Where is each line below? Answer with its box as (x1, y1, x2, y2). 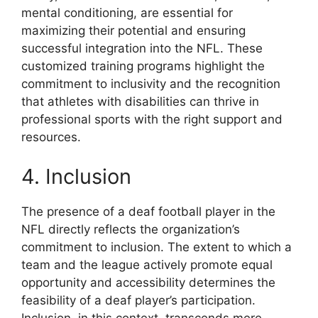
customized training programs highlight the (21, 59, 265, 74)
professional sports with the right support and (21, 112, 283, 127)
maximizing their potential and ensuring (21, 23, 246, 38)
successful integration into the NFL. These (21, 41, 263, 56)
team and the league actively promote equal (21, 257, 273, 272)
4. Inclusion (21, 163, 131, 189)
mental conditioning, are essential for (21, 6, 233, 21)
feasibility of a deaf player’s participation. (21, 292, 256, 307)
